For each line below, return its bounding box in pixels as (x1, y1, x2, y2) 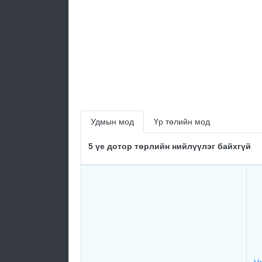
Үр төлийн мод (154, 117, 210, 126)
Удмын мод (91, 117, 134, 126)
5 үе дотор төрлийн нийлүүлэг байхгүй (88, 142, 251, 151)
